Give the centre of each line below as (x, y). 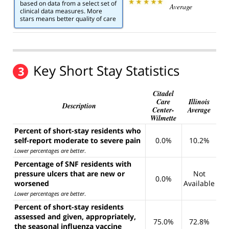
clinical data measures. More (61, 11)
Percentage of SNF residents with (73, 164)
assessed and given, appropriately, (75, 216)
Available (199, 183)
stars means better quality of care (68, 19)
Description (79, 106)
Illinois (199, 101)
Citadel (163, 93)
